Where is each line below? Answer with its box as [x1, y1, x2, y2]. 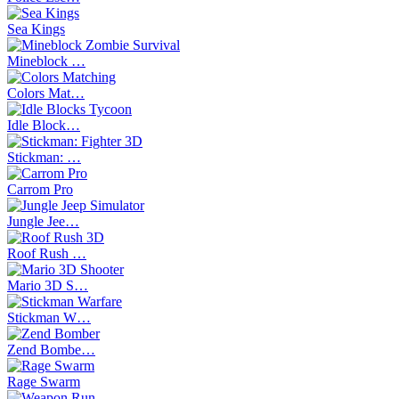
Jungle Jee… [7, 213, 79, 229]
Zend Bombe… [7, 341, 95, 357]
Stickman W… [7, 309, 91, 325]
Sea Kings [7, 20, 65, 37]
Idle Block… [7, 117, 80, 133]
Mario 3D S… [7, 277, 88, 293]
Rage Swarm [7, 373, 80, 389]
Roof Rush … [7, 245, 86, 261]
